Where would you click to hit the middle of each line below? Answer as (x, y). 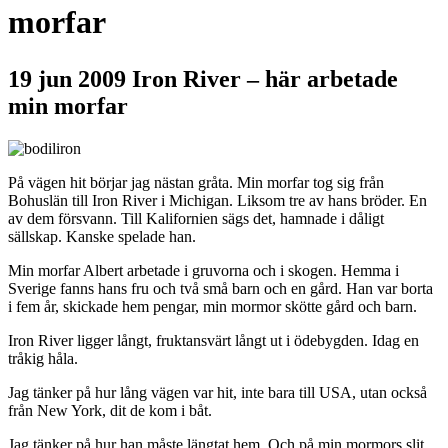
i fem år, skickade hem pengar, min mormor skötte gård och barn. (212, 306)
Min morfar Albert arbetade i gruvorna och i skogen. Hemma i (203, 270)
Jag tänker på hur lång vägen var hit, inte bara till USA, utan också (217, 392)
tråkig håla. (43, 358)
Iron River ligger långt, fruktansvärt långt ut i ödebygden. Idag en (213, 340)
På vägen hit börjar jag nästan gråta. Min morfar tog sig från (196, 182)
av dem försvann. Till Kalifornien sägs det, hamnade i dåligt (196, 218)
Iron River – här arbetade (262, 78)
